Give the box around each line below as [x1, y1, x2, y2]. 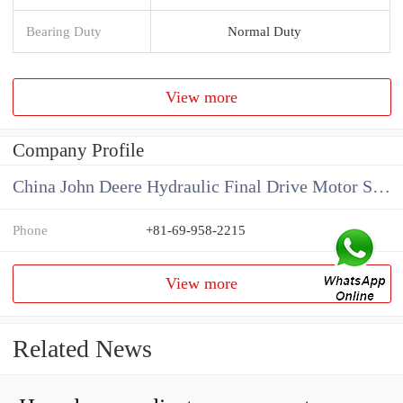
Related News [13, 335, 152, 363]
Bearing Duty [26, 22, 102, 39]
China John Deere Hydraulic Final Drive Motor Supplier [372, 177, 390, 197]
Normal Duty [227, 22, 301, 39]
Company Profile [13, 139, 144, 162]
